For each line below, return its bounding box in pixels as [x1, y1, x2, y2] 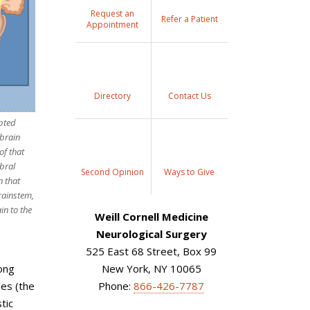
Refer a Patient [161, 13, 218, 25]
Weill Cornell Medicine [94, 210, 208, 224]
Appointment [86, 19, 139, 30]
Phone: [98, 279, 134, 293]
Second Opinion [81, 165, 145, 178]
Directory [94, 89, 131, 102]
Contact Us [167, 89, 211, 102]
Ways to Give [164, 165, 215, 178]
